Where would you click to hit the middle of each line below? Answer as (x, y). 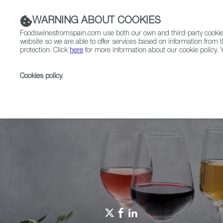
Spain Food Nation (104, 90)
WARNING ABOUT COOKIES (97, 21)
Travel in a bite (168, 90)
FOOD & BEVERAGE (187, 67)
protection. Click (45, 51)
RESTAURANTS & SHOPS (103, 67)
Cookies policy (41, 77)
